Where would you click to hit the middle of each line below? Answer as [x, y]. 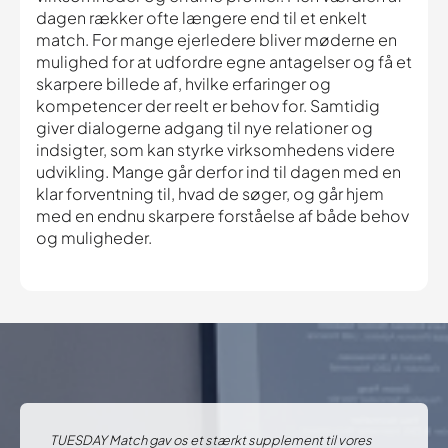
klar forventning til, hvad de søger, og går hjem [210, 194]
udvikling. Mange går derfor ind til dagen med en [218, 172]
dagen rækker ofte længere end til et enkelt [201, 18]
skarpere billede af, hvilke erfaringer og [183, 84]
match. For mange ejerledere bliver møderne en [216, 40]
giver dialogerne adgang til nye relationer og [204, 128]
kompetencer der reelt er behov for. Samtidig [208, 106]
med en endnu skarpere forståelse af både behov [222, 216]
